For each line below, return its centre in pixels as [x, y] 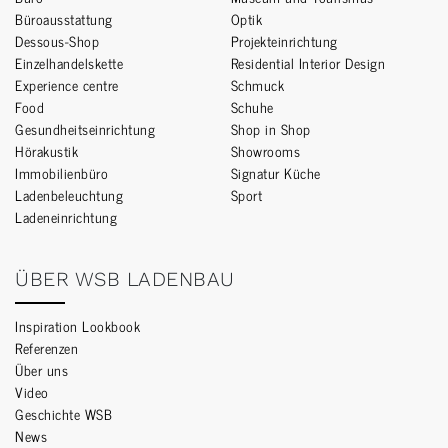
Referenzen [46, 348]
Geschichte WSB [63, 414]
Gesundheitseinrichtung [85, 129]
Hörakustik [46, 151]
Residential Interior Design [308, 63]
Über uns [41, 370]
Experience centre [67, 85]
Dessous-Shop [57, 41]
